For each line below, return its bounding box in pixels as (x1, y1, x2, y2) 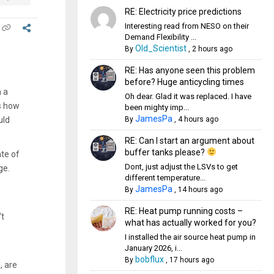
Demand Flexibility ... (124, 32, 196, 42)
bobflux (135, 254, 164, 264)
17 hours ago (169, 256, 214, 264)
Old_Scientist (135, 43, 187, 53)
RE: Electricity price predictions (124, 7, 242, 17)
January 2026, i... (124, 243, 182, 253)
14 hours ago (177, 185, 223, 194)
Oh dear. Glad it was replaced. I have (124, 92, 251, 101)
